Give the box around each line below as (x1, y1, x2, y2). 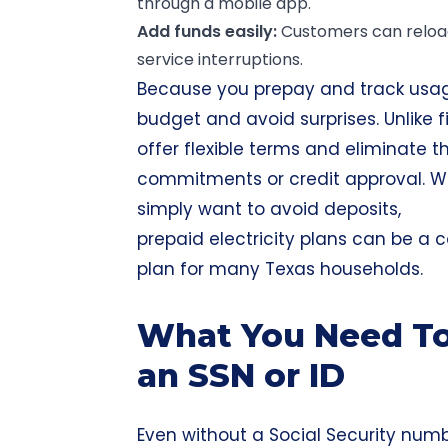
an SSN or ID (137, 356, 345, 395)
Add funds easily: (137, 20, 277, 43)
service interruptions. (137, 48, 303, 71)
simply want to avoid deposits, (137, 197, 401, 221)
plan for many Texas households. (137, 257, 423, 281)
